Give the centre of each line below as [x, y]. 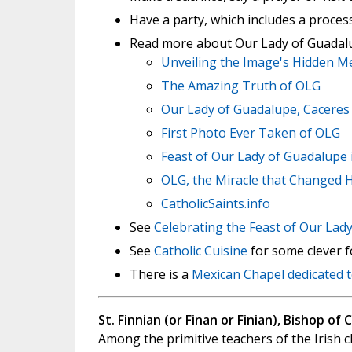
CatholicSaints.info [215, 203]
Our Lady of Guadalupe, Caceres [255, 109]
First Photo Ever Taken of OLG [250, 133]
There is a [160, 274]
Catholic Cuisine [200, 251]
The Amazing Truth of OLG [240, 86]
